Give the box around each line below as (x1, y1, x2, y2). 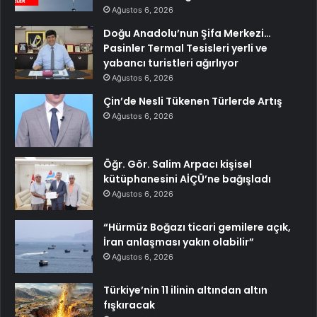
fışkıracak (103, 297, 155, 312)
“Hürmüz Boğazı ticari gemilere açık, (103, 219, 291, 234)
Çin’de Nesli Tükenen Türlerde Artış (103, 93, 282, 108)
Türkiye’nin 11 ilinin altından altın (103, 282, 267, 297)
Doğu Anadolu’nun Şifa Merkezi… (103, 25, 271, 40)
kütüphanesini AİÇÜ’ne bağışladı (103, 171, 271, 186)
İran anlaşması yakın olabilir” (103, 234, 254, 249)
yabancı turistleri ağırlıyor (103, 55, 238, 70)
